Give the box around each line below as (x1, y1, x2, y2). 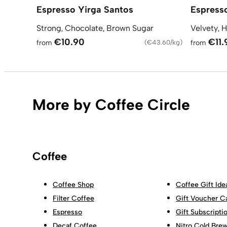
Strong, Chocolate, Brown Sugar (36, 23, 154, 33)
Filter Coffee (53, 194, 94, 203)
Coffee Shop (53, 180, 94, 189)
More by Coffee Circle (32, 95, 190, 114)
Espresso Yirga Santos (36, 4, 133, 15)
